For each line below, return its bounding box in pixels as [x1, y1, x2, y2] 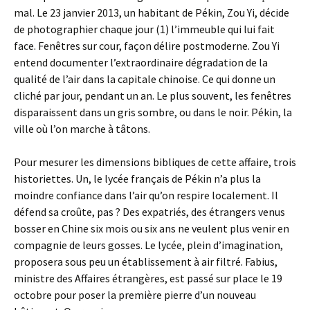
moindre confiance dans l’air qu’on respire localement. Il [14, 188, 278, 202]
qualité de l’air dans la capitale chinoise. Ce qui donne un [14, 72, 275, 86]
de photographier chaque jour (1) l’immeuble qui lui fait [14, 22, 275, 36]
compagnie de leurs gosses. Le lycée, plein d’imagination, [14, 238, 283, 252]
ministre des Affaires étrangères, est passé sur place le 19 [14, 271, 282, 285]
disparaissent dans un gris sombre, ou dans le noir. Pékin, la [14, 105, 292, 119]
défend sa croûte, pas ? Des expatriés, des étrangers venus [14, 205, 285, 219]
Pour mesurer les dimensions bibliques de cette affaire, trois [14, 155, 296, 169]
